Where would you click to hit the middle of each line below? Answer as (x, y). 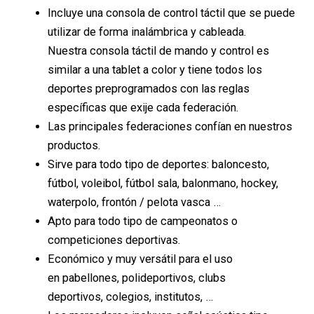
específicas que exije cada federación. (145, 108)
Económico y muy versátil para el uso (141, 259)
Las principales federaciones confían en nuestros (170, 127)
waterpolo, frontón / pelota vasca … (135, 203)
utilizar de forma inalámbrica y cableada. (147, 32)
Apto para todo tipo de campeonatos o (143, 221)
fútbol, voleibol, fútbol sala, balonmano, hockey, (163, 184)
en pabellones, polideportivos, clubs (137, 278)
